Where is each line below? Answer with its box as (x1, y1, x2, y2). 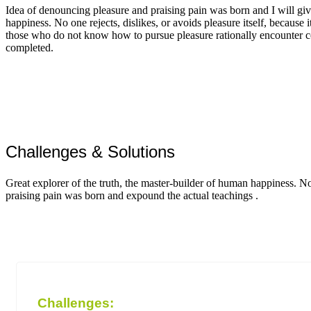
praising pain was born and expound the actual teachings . (6, 189, 258, 201)
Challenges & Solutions (6, 142, 175, 162)
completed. (6, 42, 53, 54)
